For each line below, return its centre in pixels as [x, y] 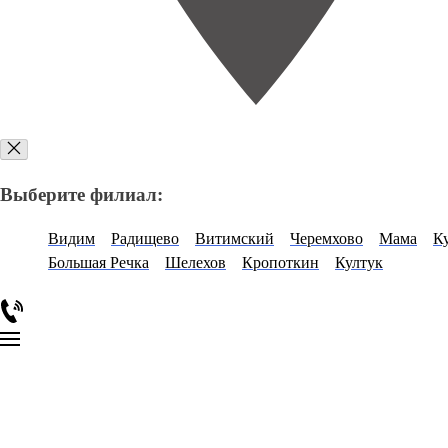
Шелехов [195, 263]
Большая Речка [98, 263]
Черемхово [326, 239]
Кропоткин [280, 263]
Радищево [145, 239]
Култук [359, 263]
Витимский [234, 239]
